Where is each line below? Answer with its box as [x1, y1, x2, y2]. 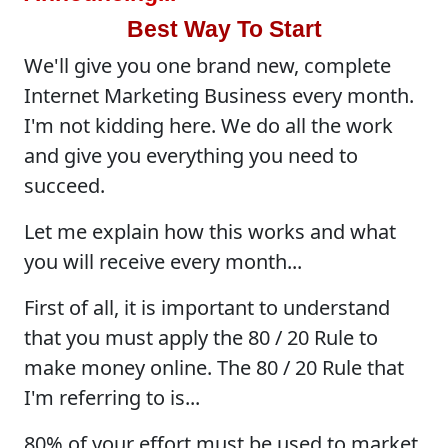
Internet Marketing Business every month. [24, 81, 414, 109]
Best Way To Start [126, 15, 322, 42]
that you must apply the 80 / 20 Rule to [24, 323, 378, 351]
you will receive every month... [24, 247, 302, 275]
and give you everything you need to [24, 141, 358, 169]
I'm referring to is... [24, 383, 200, 411]
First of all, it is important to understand [24, 293, 390, 321]
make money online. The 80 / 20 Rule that [24, 353, 404, 381]
